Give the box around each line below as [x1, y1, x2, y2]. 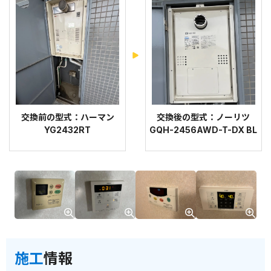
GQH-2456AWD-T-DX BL [149, 124, 258, 135]
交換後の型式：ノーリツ [157, 111, 250, 122]
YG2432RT [44, 124, 91, 135]
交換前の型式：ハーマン [21, 111, 114, 122]
